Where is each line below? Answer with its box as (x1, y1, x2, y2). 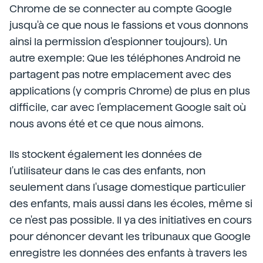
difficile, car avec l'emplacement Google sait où (9, 101, 246, 113)
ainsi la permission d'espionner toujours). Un (9, 35, 227, 48)
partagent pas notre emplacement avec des (9, 68, 231, 80)
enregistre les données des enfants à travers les (9, 247, 247, 259)
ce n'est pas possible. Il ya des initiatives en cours (9, 214, 252, 226)
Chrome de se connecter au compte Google (9, 2, 232, 15)
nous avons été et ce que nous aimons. (9, 117, 204, 130)
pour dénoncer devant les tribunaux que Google (9, 230, 251, 242)
